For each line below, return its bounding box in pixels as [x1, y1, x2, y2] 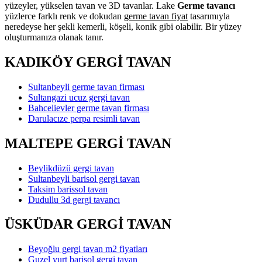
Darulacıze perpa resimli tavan [28, 113, 140, 123]
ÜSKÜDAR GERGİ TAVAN [5, 216, 171, 232]
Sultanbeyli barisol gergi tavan [28, 173, 140, 184]
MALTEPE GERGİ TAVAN [5, 135, 171, 151]
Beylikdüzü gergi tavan [28, 163, 114, 173]
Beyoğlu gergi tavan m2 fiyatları [28, 244, 147, 254]
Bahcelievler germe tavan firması [28, 102, 149, 113]
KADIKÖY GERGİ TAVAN [5, 54, 171, 70]
